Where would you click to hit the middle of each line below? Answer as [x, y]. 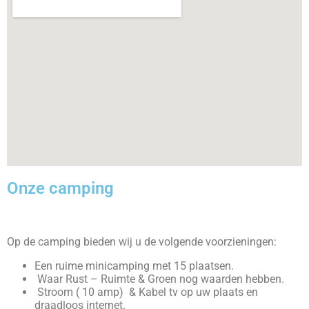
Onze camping [60, 188]
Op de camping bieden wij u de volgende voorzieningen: [142, 242]
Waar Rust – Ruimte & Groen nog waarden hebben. [159, 279]
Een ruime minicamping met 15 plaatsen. [134, 266]
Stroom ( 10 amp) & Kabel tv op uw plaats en [146, 292]
